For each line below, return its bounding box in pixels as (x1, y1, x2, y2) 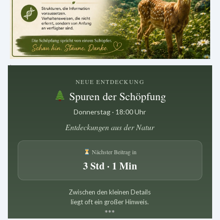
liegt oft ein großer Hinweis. (71, 197, 149, 206)
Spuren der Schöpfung (66, 88, 166, 103)
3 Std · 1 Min (82, 158, 137, 173)
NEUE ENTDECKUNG (75, 77, 145, 85)
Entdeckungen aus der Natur (65, 121, 155, 132)
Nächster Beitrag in (90, 147, 137, 156)
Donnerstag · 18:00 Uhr (74, 107, 146, 116)
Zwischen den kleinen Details (69, 188, 151, 196)
